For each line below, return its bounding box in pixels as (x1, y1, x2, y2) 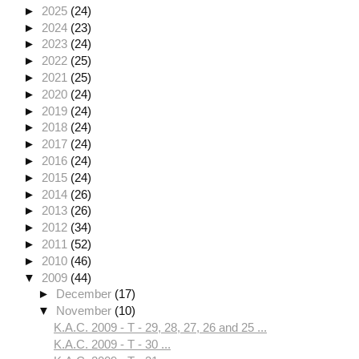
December (56, 287, 115, 301)
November (56, 304, 115, 318)
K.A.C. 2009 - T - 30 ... (54, 337, 171, 351)
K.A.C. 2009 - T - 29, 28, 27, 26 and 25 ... (54, 320, 267, 334)
